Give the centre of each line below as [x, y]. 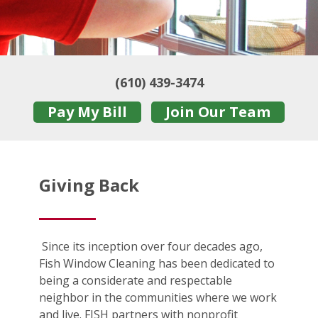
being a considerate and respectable [136, 281]
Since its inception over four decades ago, [151, 247]
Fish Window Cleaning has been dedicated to [157, 264]
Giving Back [89, 185]
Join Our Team [218, 112]
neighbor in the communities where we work [158, 298]
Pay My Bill [87, 112]
